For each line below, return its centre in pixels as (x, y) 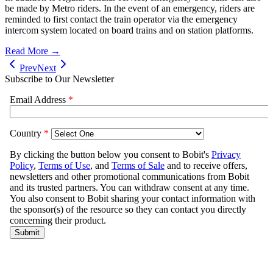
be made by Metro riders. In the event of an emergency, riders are (130, 8)
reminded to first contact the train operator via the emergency (121, 19)
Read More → (33, 51)
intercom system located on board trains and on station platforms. (129, 30)
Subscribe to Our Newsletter (59, 79)
